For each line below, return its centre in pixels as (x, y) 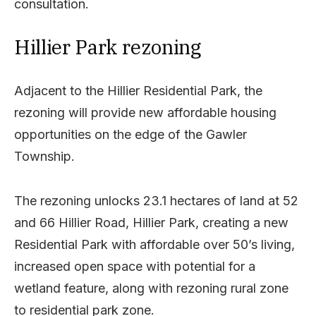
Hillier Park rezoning (108, 47)
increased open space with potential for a (135, 266)
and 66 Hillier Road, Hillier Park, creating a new (151, 222)
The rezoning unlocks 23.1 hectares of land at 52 (156, 200)
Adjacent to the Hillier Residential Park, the (138, 90)
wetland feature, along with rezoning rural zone (151, 288)
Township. (44, 156)
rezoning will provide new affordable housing (145, 112)
